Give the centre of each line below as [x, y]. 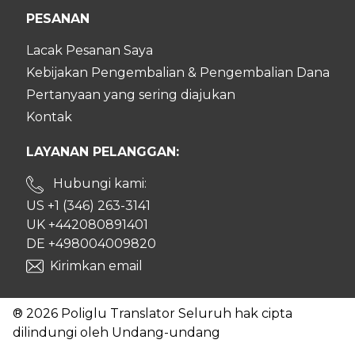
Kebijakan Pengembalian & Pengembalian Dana [177, 73]
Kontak [49, 117]
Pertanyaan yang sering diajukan [130, 95]
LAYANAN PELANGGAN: [102, 152]
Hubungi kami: [98, 183]
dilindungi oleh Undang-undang [116, 332]
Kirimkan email [96, 266]
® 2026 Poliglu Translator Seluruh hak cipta [153, 313]
